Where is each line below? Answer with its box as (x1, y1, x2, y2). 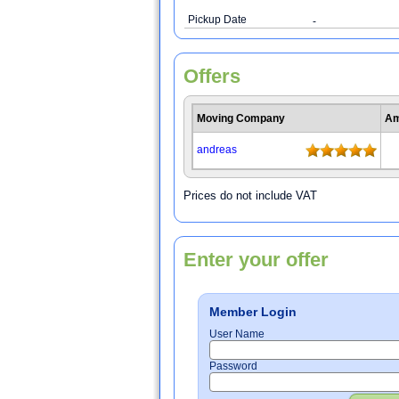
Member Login (209, 305, 297, 319)
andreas (197, 143, 237, 156)
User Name (209, 328, 265, 340)
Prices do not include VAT (183, 189, 317, 202)
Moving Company (197, 112, 285, 125)
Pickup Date (188, 13, 247, 26)
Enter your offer (183, 248, 329, 271)
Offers (183, 65, 240, 87)
